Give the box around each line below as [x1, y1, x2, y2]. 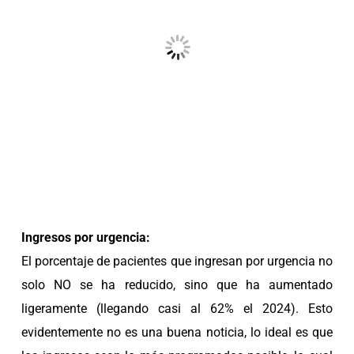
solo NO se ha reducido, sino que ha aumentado [21, 277, 333, 292]
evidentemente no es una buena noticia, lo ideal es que [21, 324, 333, 340]
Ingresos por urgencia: [21, 229, 151, 245]
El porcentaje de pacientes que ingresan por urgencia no [21, 253, 333, 269]
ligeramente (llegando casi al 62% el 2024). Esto [21, 300, 333, 316]
